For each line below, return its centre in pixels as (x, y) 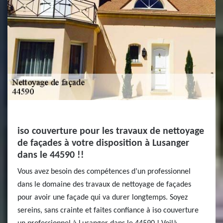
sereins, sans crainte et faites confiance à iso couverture (108, 211)
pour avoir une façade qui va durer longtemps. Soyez (103, 198)
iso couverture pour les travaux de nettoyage (111, 131)
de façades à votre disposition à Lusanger (103, 143)
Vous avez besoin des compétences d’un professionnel (104, 172)
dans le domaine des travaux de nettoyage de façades (104, 185)
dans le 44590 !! (51, 155)
